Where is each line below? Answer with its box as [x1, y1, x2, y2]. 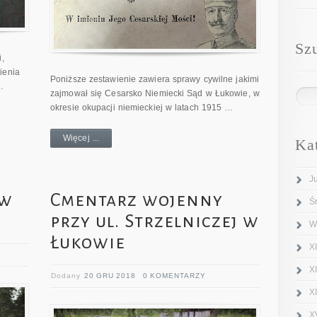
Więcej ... [63, 132, 100, 143]
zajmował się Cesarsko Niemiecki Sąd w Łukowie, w [50, 88, 260, 98]
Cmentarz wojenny [50, 190, 224, 210]
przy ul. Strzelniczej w [50, 211, 260, 231]
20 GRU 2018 [84, 271, 137, 279]
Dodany [51, 271, 85, 279]
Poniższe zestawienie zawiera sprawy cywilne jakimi [50, 74, 260, 84]
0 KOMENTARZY [143, 271, 207, 279]
